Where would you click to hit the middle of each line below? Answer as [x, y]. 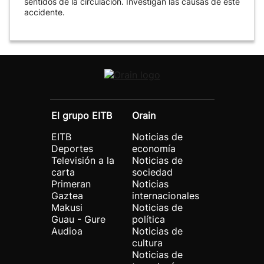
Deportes [72, 148]
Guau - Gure [78, 219]
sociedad [152, 172]
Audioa [67, 231]
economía [154, 148]
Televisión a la [83, 160]
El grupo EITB [82, 115]
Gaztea [67, 196]
